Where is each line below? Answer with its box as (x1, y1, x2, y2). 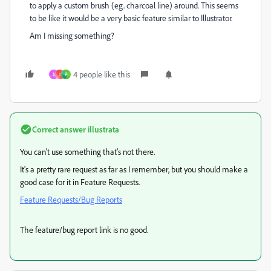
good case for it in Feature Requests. (20, 177, 140, 187)
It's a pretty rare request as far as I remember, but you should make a (20, 164, 248, 174)
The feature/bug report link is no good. (20, 224, 148, 235)
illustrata (86, 124, 119, 134)
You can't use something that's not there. (20, 146, 155, 157)
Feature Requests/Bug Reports (20, 194, 122, 204)
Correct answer (32, 124, 86, 134)
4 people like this (73, 69, 130, 79)
